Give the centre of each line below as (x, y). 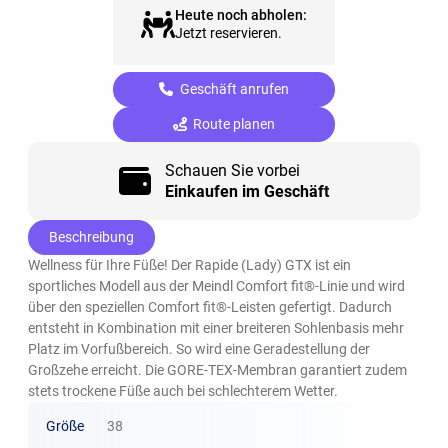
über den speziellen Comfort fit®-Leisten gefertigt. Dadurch (210, 307)
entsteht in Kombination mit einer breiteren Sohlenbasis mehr (216, 328)
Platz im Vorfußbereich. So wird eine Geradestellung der (199, 349)
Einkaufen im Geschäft (246, 192)
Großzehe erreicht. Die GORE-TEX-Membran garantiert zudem (218, 370)
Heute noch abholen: (240, 15)
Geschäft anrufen (232, 89)
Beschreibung (92, 237)
